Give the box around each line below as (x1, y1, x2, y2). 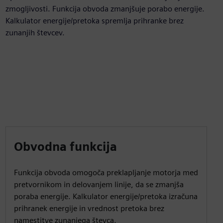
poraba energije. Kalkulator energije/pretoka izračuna (13, 192, 198, 201)
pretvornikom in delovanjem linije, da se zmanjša (13, 180, 184, 189)
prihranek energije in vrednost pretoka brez (13, 204, 164, 213)
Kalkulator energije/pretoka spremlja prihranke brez (5, 16, 184, 25)
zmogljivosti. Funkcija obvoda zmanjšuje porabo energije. (5, 4, 205, 13)
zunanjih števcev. (5, 28, 65, 37)
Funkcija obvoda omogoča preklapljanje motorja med (13, 168, 198, 177)
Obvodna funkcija (13, 139, 117, 154)
